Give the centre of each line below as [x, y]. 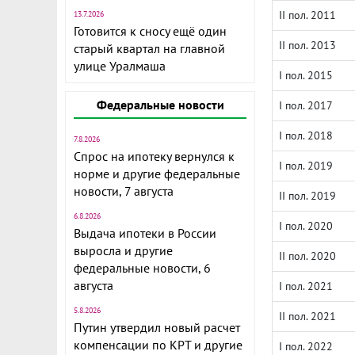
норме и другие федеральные [157, 174]
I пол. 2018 [306, 136]
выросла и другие [123, 250]
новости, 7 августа [124, 191]
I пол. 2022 [306, 346]
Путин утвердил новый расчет [157, 327]
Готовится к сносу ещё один [150, 31]
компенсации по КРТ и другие [158, 345]
